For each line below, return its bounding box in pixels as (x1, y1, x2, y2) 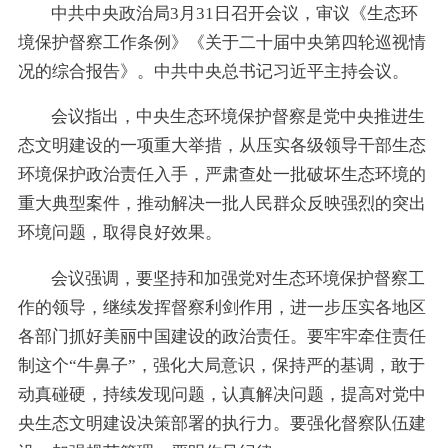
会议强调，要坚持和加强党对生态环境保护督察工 (51, 269, 426, 289)
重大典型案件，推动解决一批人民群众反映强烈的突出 (17, 194, 426, 214)
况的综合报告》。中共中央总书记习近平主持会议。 (17, 61, 409, 81)
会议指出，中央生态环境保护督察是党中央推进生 (51, 107, 426, 127)
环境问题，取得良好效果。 (17, 223, 222, 243)
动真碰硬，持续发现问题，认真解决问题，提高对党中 (17, 385, 426, 405)
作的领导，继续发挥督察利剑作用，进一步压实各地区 (17, 298, 426, 318)
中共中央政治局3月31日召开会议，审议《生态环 (51, 3, 419, 23)
